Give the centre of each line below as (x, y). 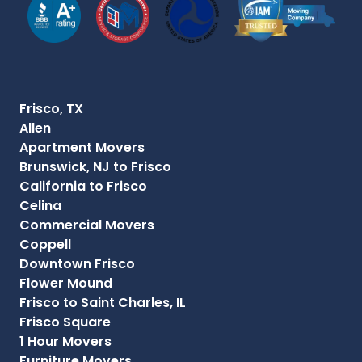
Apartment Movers (82, 148)
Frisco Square (65, 322)
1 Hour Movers (65, 342)
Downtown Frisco (77, 264)
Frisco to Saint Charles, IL (103, 303)
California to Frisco (83, 187)
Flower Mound (66, 284)
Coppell (45, 245)
